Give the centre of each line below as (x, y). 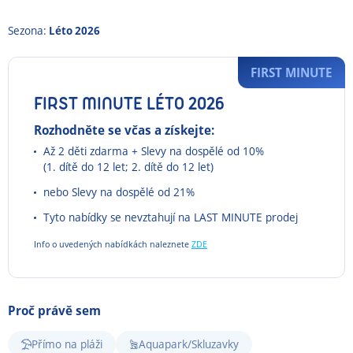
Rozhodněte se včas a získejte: (124, 130)
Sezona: (27, 30)
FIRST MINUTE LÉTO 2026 (129, 104)
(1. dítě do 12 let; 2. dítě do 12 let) (128, 167)
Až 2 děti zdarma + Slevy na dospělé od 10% (154, 151)
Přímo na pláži (67, 344)
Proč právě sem (54, 310)
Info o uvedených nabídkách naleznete (113, 244)
